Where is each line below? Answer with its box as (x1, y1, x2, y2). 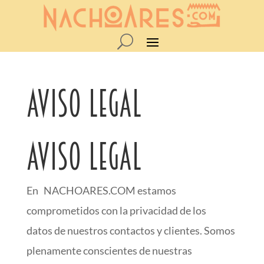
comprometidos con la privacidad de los (26, 204, 206, 217)
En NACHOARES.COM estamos (26, 184, 176, 197)
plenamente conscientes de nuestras (26, 244, 192, 257)
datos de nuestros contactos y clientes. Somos (26, 224, 235, 237)
